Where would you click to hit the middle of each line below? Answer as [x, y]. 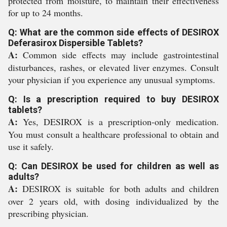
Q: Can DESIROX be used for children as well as [113, 166]
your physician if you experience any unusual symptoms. [112, 80]
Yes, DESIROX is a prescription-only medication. [118, 122]
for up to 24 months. [46, 13]
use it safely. [31, 146]
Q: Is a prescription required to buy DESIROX [113, 99]
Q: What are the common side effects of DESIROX [113, 32]
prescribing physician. [48, 213]
